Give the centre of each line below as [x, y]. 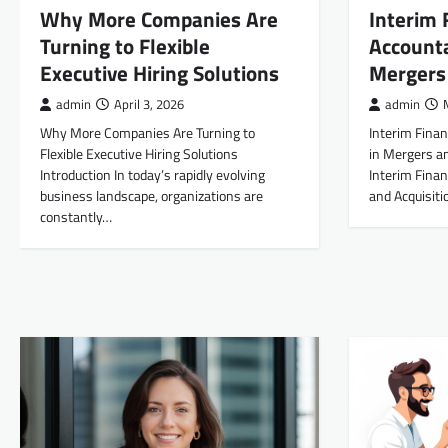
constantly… [76, 217]
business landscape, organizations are [151, 196]
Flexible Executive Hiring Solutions [139, 154]
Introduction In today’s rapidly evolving [152, 175]
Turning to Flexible [125, 46]
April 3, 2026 [149, 105]
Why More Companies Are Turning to [147, 133]
